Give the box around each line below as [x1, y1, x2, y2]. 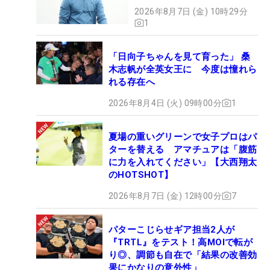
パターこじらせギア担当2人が [108, 224, 235, 235]
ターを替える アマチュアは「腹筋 [108, 143, 257, 155]
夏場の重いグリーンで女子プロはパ [108, 131, 257, 142]
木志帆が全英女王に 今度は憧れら [108, 63, 257, 75]
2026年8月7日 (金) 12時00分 [108, 190, 222, 201]
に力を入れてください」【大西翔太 [108, 156, 257, 168]
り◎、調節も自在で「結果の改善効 [108, 249, 257, 260]
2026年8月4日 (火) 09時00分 [108, 98, 222, 108]
